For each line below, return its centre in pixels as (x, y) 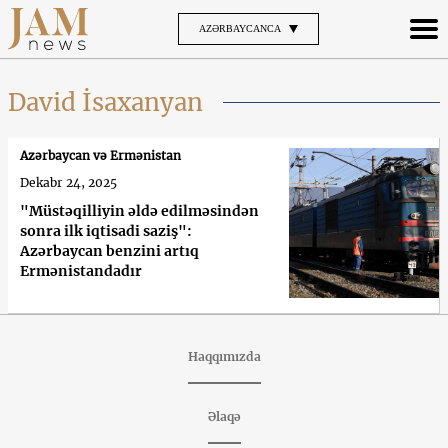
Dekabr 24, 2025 (68, 182)
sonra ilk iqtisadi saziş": (106, 230)
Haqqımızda (224, 356)
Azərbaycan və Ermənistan (100, 155)
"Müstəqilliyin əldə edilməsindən (139, 210)
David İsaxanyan (105, 102)
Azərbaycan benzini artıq (109, 250)
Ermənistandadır (81, 270)
